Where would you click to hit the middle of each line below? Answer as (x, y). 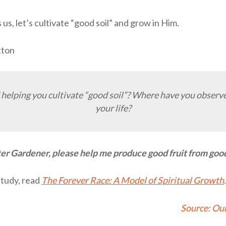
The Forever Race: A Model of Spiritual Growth (133, 180)
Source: (196, 208)
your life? (113, 108)
